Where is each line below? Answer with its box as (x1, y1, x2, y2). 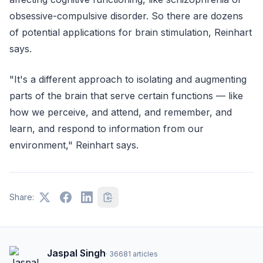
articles (133, 249, 158, 258)
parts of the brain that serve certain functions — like (9, 89, 243, 102)
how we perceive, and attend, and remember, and (9, 106, 232, 118)
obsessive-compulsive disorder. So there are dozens (9, 9, 243, 22)
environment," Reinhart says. (9, 139, 139, 151)
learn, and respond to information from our (9, 122, 204, 134)
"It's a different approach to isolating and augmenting (9, 73, 247, 85)
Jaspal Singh (47, 247, 106, 259)
